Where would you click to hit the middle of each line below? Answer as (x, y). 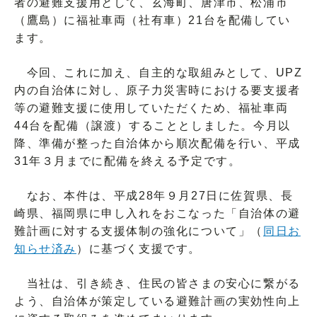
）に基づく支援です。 (139, 249)
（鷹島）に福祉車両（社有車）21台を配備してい (152, 20)
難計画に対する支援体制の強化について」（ (139, 231)
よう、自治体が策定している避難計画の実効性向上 (157, 301)
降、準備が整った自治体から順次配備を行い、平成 (157, 143)
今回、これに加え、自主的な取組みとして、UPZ (158, 73)
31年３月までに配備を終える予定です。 (128, 161)
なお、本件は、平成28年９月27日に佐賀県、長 (154, 196)
